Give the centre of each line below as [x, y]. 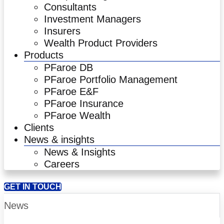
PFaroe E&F [71, 92]
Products [44, 55]
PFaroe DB [68, 68]
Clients [39, 128]
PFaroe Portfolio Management [111, 80]
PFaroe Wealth [77, 116]
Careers [62, 164]
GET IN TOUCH [33, 187]
